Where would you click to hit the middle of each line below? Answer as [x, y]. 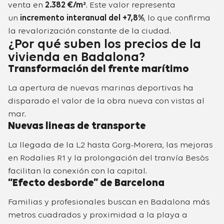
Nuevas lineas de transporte [77, 126]
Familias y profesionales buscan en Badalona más [109, 202]
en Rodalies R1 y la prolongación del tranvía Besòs [108, 158]
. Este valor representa [131, 5]
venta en [26, 5]
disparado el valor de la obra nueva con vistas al [106, 101]
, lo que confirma [177, 18]
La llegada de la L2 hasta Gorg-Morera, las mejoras [110, 145]
